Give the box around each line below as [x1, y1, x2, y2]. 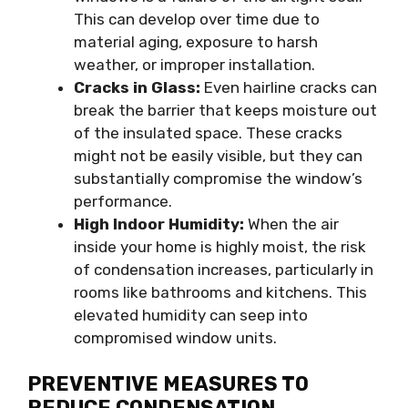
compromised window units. [74, 328, 277, 347]
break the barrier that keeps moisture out [74, 100, 377, 119]
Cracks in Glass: [74, 77, 200, 97]
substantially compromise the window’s [74, 168, 362, 188]
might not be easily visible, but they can [74, 146, 362, 165]
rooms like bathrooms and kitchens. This [74, 282, 367, 301]
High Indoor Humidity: [74, 214, 244, 233]
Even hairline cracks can [200, 77, 377, 97]
